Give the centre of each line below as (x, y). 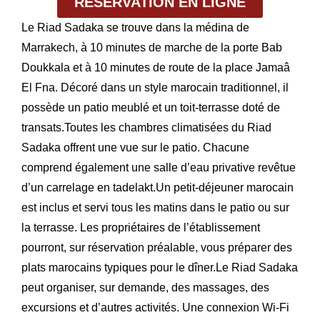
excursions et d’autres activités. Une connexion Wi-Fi (155, 308)
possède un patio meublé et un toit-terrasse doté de (151, 108)
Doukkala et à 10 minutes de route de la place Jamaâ (156, 68)
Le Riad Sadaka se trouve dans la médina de (135, 28)
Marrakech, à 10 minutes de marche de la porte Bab (152, 48)
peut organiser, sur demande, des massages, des (145, 288)
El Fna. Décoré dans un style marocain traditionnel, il (155, 88)
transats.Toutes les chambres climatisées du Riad (146, 128)
